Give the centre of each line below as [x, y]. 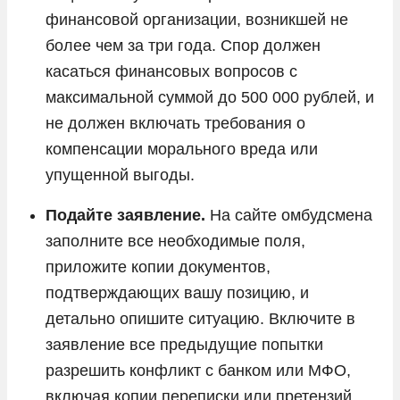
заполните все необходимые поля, [175, 241]
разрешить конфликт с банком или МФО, [198, 370]
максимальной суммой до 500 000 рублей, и [210, 97]
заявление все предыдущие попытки [184, 344]
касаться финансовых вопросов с [171, 71]
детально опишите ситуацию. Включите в [200, 318]
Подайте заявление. [125, 215]
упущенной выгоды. [120, 175]
